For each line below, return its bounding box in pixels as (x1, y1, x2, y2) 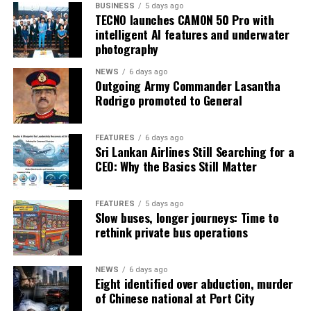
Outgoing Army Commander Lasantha (94, 76, 280, 94)
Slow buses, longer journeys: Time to (94, 208, 279, 226)
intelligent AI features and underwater (94, 24, 289, 43)
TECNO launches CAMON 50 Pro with (94, 10, 274, 28)
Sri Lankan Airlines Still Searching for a (94, 142, 294, 160)
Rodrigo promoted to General (94, 90, 242, 109)
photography (94, 39, 158, 58)
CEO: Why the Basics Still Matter (94, 156, 257, 175)
